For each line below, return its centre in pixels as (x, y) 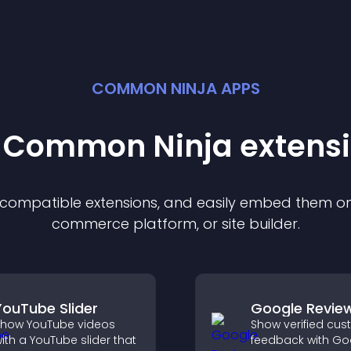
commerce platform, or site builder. (175, 224)
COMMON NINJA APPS (175, 89)
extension (118, 203)
